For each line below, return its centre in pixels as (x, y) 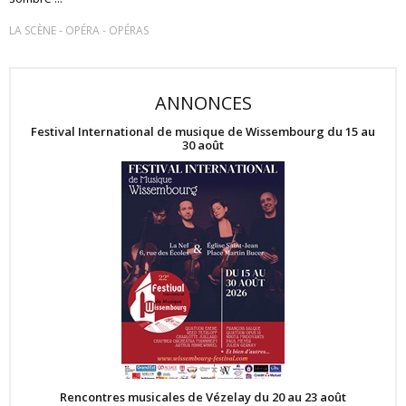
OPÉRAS (129, 30)
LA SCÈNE (33, 30)
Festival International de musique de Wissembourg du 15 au (203, 131)
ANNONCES (203, 103)
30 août (203, 145)
